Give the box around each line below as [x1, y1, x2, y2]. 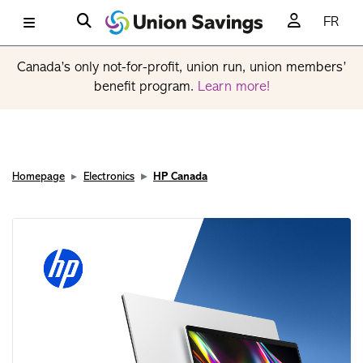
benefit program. [93, 79, 198, 95]
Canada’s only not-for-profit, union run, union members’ [17, 60, 346, 75]
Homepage [12, 171, 65, 183]
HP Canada [153, 171, 207, 183]
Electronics [83, 171, 135, 183]
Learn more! [197, 79, 270, 95]
